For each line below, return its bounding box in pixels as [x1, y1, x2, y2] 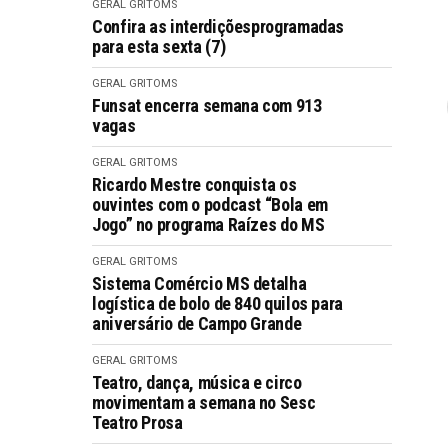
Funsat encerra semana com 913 [92, 95, 322, 116]
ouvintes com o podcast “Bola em [92, 194, 328, 215]
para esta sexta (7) [92, 36, 226, 57]
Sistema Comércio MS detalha [92, 273, 307, 294]
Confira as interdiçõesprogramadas [92, 16, 345, 37]
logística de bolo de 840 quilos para [92, 293, 344, 314]
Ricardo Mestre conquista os [92, 174, 297, 195]
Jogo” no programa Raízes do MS [92, 214, 325, 235]
